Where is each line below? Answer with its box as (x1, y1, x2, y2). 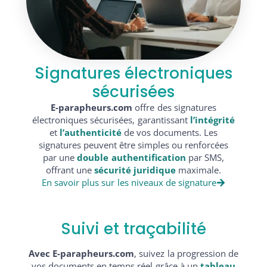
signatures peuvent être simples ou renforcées (38, 138, 229, 151)
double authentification (77, 151, 186, 163)
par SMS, (188, 151, 224, 163)
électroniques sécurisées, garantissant (32, 113, 190, 126)
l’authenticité (59, 126, 122, 138)
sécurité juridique (94, 163, 176, 176)
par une (43, 151, 77, 163)
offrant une (45, 163, 94, 176)
